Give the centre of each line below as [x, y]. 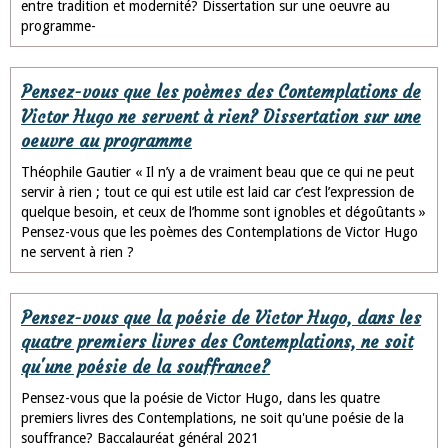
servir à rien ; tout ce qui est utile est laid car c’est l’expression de [217, 191]
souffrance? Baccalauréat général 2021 [140, 437]
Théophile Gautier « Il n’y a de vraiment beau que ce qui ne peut [217, 171]
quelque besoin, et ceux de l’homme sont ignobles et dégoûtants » [223, 211]
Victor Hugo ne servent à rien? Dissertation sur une [221, 117]
